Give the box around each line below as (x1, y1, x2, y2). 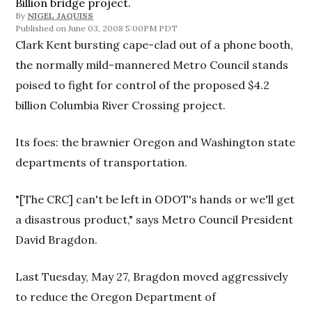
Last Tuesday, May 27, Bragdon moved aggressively (15, 270, 288, 283)
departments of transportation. (15, 155, 188, 169)
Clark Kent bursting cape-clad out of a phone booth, (15, 38, 294, 52)
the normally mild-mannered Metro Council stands (15, 58, 289, 72)
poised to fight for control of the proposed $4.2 (15, 78, 270, 92)
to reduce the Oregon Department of (15, 290, 217, 304)
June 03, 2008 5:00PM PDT (68, 23, 178, 33)
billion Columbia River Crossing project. (15, 98, 226, 112)
